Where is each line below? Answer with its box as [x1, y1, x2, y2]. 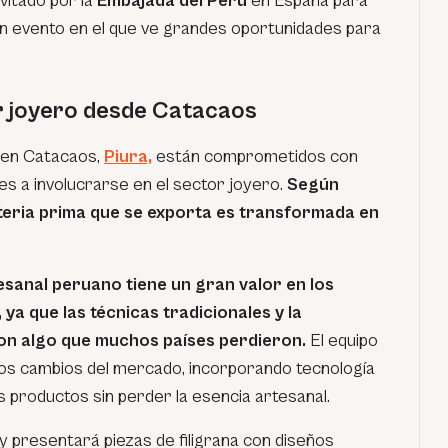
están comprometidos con [152, 146, 358, 167]
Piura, [104, 146, 152, 167]
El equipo [306, 330, 378, 351]
